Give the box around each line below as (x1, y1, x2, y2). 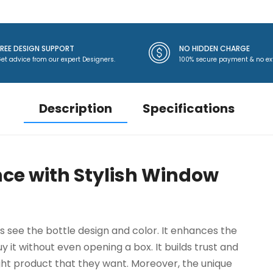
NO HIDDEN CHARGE (179, 43, 250, 54)
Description (38, 99, 112, 117)
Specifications (142, 99, 235, 117)
